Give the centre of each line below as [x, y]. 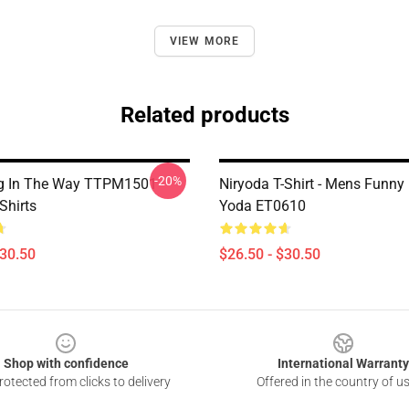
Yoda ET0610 [262, 206]
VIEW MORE [204, 41]
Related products [204, 115]
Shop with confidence [66, 363]
